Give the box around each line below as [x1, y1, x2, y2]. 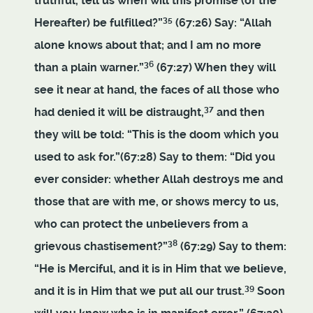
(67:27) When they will [154, 61, 276, 75]
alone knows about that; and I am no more [34, 38, 261, 52]
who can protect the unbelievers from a [34, 217, 248, 231]
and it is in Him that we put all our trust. [34, 284, 245, 298]
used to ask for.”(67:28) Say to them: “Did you [34, 150, 275, 164]
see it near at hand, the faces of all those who [34, 83, 279, 97]
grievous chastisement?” [34, 240, 168, 254]
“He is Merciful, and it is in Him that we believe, [34, 262, 286, 276]
